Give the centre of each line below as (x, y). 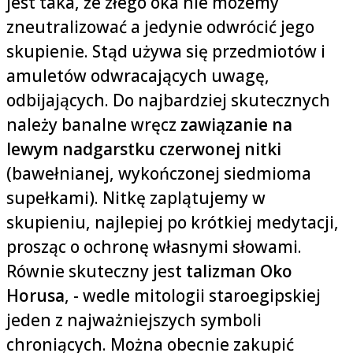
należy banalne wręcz (91, 125)
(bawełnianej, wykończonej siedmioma (159, 174)
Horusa (35, 296)
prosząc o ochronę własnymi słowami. (154, 247)
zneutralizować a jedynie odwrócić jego (160, 27)
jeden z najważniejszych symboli (134, 320)
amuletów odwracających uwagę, (138, 76)
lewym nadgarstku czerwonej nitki (144, 149)
